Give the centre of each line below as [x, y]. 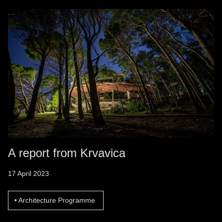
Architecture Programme [57, 200]
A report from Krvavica [67, 153]
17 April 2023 [28, 173]
